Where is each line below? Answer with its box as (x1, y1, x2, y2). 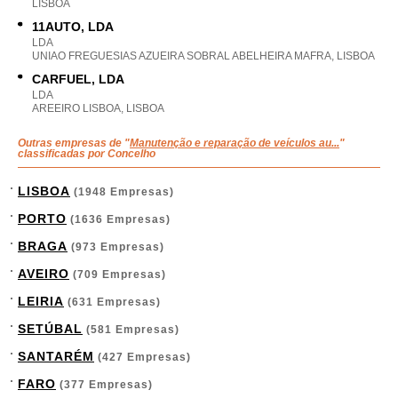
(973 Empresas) (68, 241, 164, 253)
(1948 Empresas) (70, 186, 174, 198)
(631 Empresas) (64, 296, 161, 308)
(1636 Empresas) (67, 213, 171, 226)
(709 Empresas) (69, 268, 166, 281)
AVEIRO (18, 267, 69, 281)
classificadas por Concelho (18, 147, 155, 160)
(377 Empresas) (56, 378, 153, 391)
